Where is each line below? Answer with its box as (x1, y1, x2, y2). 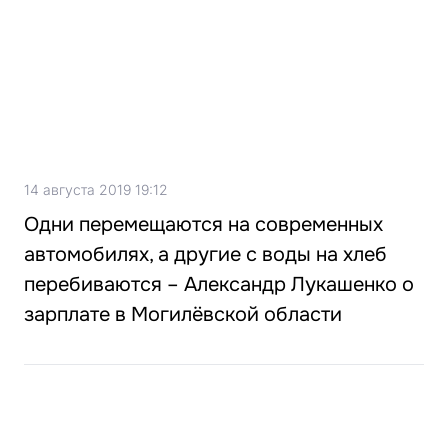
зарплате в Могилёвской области (24, 302, 342, 327)
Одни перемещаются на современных (24, 212, 383, 237)
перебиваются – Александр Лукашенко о (24, 272, 414, 297)
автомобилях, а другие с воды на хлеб (24, 242, 387, 267)
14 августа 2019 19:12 (24, 181, 168, 198)
